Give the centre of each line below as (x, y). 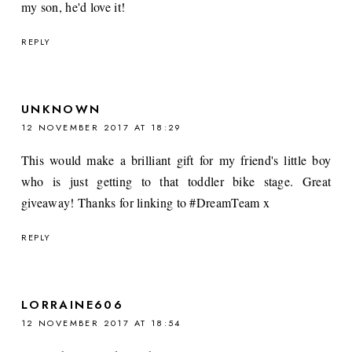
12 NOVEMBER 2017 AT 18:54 (101, 323)
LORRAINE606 (72, 304)
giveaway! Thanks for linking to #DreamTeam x (145, 202)
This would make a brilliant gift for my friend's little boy (176, 159)
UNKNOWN (61, 109)
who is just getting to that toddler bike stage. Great (176, 181)
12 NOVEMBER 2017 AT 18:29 (101, 127)
